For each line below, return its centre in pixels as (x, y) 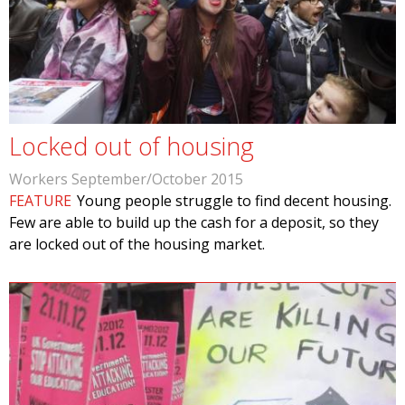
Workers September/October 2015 (126, 179)
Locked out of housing (132, 146)
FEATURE (40, 201)
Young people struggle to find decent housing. (235, 201)
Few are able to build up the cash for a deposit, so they (194, 222)
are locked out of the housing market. (137, 244)
